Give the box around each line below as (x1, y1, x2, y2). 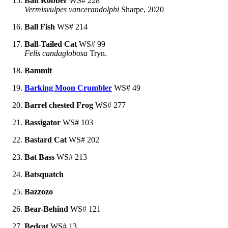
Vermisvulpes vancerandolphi (24, 5, 119, 14)
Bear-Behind (24, 204, 68, 213)
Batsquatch (24, 169, 64, 179)
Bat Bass (24, 152, 54, 161)
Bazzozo (24, 187, 53, 196)
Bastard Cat (24, 135, 67, 144)
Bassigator (24, 118, 61, 127)
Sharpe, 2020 (119, 5, 164, 14)
